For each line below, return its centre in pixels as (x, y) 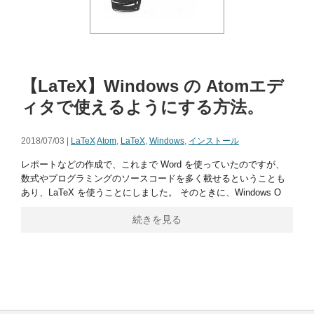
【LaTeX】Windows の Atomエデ (152, 86)
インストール (214, 141)
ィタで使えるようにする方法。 (142, 107)
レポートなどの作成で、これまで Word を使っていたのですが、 (153, 164)
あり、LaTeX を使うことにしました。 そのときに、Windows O (151, 192)
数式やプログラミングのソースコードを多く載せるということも (153, 178)
